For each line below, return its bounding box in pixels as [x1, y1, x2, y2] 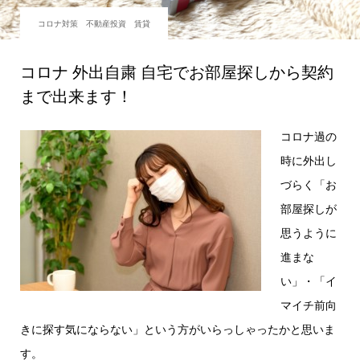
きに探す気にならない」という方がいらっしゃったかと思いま [19, 321, 335, 337]
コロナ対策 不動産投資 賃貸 [37, 17, 150, 29]
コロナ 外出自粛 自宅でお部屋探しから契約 [19, 63, 333, 81]
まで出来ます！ [19, 87, 133, 105]
